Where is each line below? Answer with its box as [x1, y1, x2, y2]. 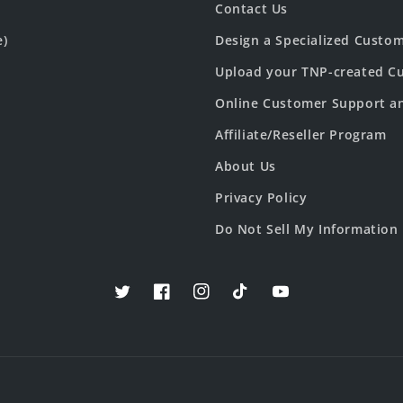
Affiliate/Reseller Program [215, 126, 387, 143]
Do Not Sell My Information [215, 220, 399, 237]
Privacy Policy [215, 189, 308, 206]
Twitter [113, 292, 162, 310]
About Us [215, 157, 276, 175]
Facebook [153, 292, 216, 310]
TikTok [232, 292, 276, 310]
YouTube [272, 292, 330, 310]
